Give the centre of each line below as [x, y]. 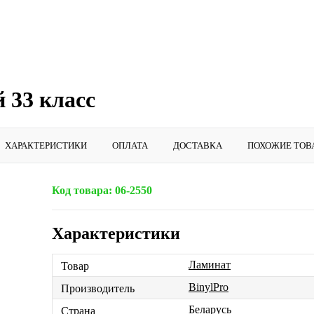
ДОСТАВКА [198, 146]
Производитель [98, 288]
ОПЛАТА [130, 146]
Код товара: [82, 191]
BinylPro [209, 287]
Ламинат [210, 265]
